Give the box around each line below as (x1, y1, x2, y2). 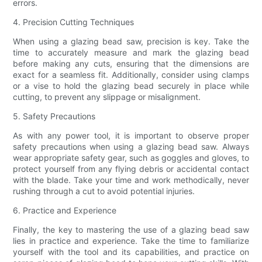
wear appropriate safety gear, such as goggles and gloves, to (13, 152, 249, 163)
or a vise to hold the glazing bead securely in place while (13, 80, 249, 91)
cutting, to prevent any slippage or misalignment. (13, 91, 201, 102)
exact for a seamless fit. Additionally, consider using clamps (13, 69, 249, 80)
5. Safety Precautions (13, 111, 96, 121)
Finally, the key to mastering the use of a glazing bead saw (13, 224, 249, 235)
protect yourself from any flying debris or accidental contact (13, 163, 249, 174)
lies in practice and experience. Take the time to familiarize (13, 235, 249, 246)
